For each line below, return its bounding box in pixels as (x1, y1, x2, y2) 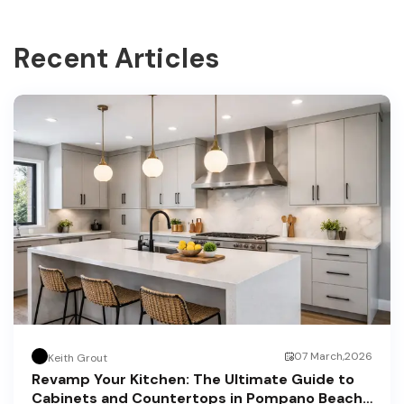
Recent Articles (14, 41, 219, 77)
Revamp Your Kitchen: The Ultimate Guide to (32, 370, 354, 390)
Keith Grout (48, 350, 107, 365)
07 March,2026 (294, 349, 372, 364)
